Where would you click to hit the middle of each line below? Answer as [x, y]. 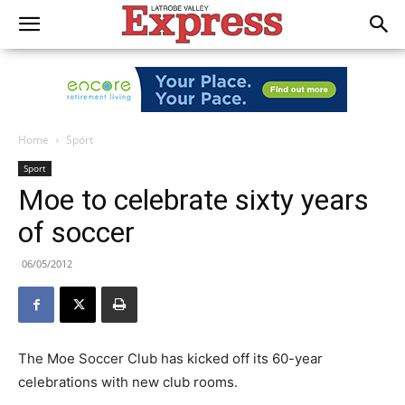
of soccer [76, 232]
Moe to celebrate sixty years [193, 200]
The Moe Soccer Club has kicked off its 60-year [170, 358]
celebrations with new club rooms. [128, 382]
